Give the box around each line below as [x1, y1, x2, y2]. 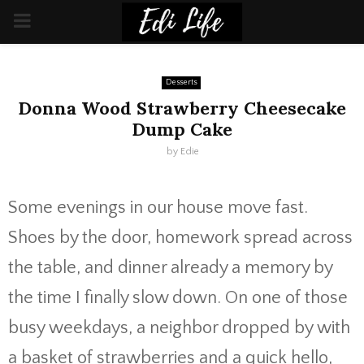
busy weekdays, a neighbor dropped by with [8, 318, 350, 338]
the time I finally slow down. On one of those [8, 288, 348, 308]
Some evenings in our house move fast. [8, 197, 308, 218]
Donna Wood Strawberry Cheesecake [18, 97, 346, 119]
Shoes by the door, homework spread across [8, 227, 353, 248]
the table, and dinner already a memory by [8, 258, 332, 278]
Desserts [165, 78, 197, 87]
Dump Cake [132, 118, 232, 141]
